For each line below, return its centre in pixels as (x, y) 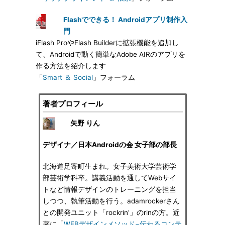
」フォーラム (114, 77)
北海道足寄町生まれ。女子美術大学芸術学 (109, 166)
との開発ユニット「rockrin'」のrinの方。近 (111, 212)
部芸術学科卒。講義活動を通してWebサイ (109, 178)
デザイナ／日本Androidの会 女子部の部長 (109, 145)
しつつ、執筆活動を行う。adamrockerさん (111, 201)
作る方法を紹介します (71, 66)
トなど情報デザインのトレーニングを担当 (109, 189)
